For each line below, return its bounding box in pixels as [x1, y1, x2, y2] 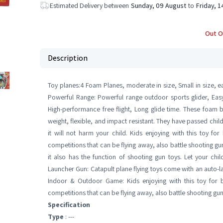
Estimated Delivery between [50, 1, 129, 10]
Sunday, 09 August [131, 1, 186, 10]
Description [48, 53, 88, 63]
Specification [48, 200, 90, 209]
